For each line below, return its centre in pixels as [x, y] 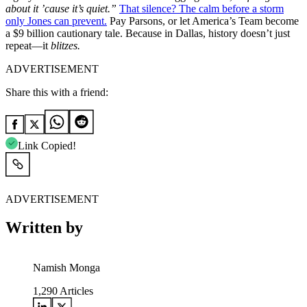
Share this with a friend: [57, 92]
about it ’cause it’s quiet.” [61, 8]
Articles [75, 291]
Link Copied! [47, 145]
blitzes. [65, 45]
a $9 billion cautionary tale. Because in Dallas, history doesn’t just [148, 33]
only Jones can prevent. [56, 21]
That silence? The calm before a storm [201, 8]
